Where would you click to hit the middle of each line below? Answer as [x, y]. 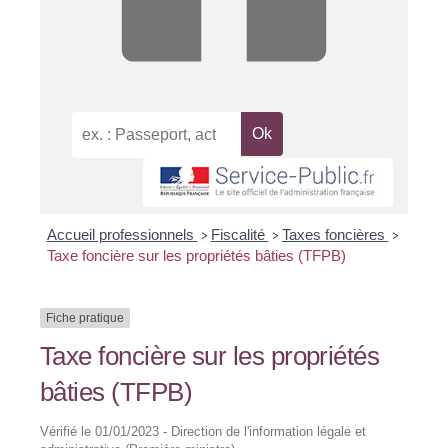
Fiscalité [239, 235]
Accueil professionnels [122, 235]
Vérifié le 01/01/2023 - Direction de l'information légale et [203, 432]
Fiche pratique [85, 318]
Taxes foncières [335, 235]
